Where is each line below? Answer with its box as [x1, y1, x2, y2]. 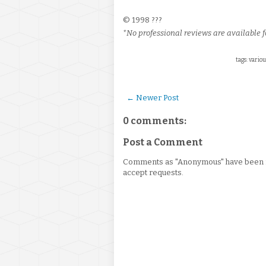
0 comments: [123, 115, 186, 126]
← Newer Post [126, 93, 179, 102]
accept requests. [123, 168, 183, 177]
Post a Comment [123, 137, 202, 148]
